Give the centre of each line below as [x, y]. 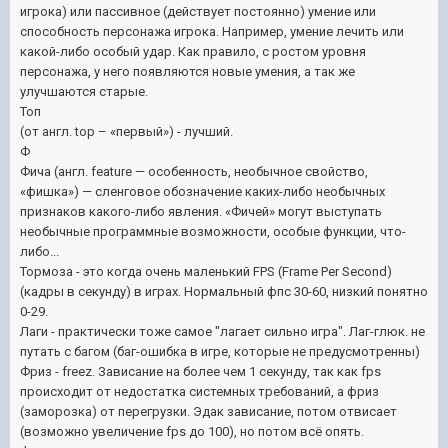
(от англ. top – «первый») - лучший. [126, 131]
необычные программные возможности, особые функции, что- [213, 231]
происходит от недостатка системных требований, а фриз [199, 391]
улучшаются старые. [84, 91]
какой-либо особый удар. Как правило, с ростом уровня [193, 51]
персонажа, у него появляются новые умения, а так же [187, 71]
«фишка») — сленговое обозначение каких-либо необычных [202, 191]
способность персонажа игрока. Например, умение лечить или [212, 31]
